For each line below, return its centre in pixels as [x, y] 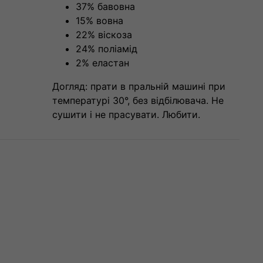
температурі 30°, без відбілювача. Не [138, 100]
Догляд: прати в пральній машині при [139, 86]
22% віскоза [104, 34]
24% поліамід [106, 48]
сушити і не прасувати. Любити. [126, 114]
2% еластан [102, 63]
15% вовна [99, 20]
